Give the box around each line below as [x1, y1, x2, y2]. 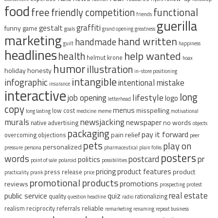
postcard [128, 152, 159, 165]
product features [117, 165, 171, 177]
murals [4, 115, 29, 128]
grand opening [102, 24, 133, 33]
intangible [71, 73, 117, 90]
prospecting [159, 180, 185, 188]
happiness [178, 39, 200, 47]
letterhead [108, 94, 131, 103]
